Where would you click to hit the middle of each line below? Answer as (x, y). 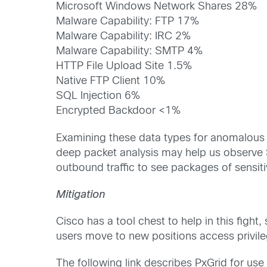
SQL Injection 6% (98, 97)
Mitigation (81, 195)
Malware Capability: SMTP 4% (130, 52)
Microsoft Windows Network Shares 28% (157, 7)
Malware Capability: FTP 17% (128, 22)
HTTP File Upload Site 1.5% (124, 67)
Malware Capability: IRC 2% (124, 37)
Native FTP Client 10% (111, 82)
